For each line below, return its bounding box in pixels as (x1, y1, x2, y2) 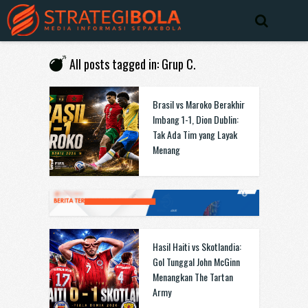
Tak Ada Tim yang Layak (152, 127, 237, 142)
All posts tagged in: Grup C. (69, 55, 196, 73)
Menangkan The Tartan (152, 269, 233, 284)
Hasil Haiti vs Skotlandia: (152, 239, 241, 254)
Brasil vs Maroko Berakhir (152, 97, 245, 111)
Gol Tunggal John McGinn (152, 254, 240, 269)
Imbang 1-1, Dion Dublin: (152, 112, 239, 126)
